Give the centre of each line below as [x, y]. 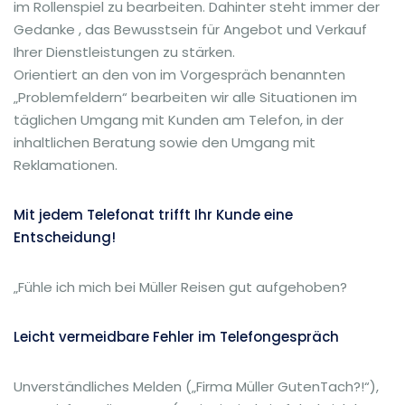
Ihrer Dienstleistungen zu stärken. [124, 52]
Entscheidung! [65, 237]
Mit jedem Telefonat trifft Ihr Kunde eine [153, 215]
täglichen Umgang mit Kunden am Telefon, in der [179, 120]
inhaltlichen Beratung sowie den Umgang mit [165, 142]
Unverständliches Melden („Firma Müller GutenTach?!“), [196, 386]
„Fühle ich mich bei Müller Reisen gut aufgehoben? [180, 287]
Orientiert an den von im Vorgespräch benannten [179, 75]
